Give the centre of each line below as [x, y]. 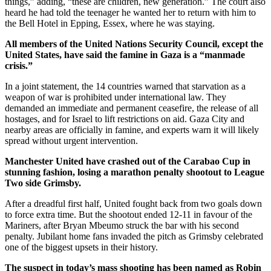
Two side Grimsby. [43, 183]
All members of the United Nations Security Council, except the [134, 44]
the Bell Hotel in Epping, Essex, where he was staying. [110, 23]
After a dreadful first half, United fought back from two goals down [133, 203]
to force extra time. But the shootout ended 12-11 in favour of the [129, 214]
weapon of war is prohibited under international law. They [116, 97]
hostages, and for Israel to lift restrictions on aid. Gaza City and [125, 119]
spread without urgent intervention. [71, 140]
